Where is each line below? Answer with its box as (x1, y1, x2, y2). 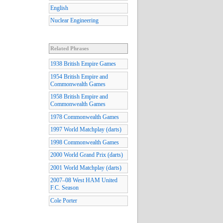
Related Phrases (50, 45, 89, 52)
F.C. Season (50, 184, 79, 192)
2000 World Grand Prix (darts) (50, 151, 123, 159)
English (50, 4, 68, 11)
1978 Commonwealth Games (50, 113, 119, 120)
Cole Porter (50, 197, 77, 204)
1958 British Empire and (50, 93, 108, 101)
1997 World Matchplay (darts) (50, 126, 121, 133)
